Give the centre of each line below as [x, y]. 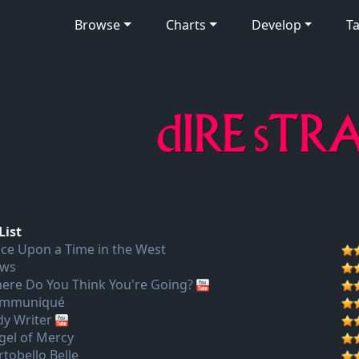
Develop [276, 25]
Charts [186, 25]
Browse [98, 25]
